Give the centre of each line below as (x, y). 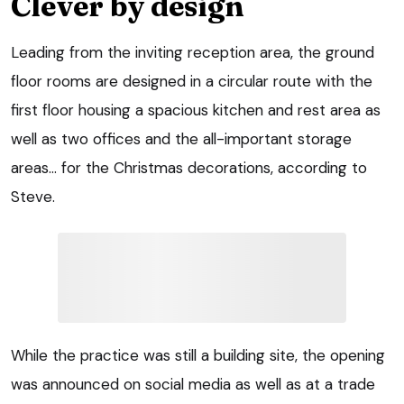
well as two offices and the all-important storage (181, 139)
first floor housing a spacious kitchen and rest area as (196, 110)
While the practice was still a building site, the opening (198, 356)
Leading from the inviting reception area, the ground (193, 53)
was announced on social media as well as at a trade (193, 385)
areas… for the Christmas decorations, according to (189, 168)
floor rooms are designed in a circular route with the (192, 82)
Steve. (33, 197)
